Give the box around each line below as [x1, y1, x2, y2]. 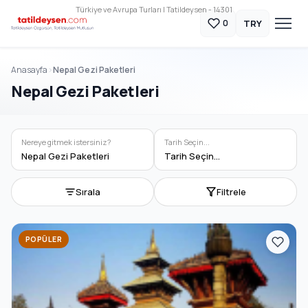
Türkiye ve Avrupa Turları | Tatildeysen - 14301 [76, 4, 232, 14]
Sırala [76, 186, 100, 198]
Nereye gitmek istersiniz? [21, 137, 111, 147]
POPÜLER [25, 234, 62, 244]
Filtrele [216, 186, 246, 198]
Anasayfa [11, 64, 47, 76]
